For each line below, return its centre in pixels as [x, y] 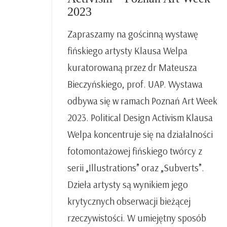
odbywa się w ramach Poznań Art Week [142, 101]
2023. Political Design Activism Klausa [140, 118]
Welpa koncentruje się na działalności [140, 134]
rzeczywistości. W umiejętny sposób [137, 218]
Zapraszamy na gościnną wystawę [133, 34]
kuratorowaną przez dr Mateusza [132, 67]
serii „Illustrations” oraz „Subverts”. [136, 168]
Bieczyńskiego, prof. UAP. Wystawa [135, 84]
